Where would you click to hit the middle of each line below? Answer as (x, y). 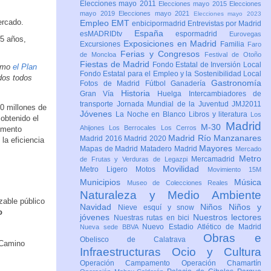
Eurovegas (246, 34)
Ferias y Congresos (162, 54)
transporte (98, 104)
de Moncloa (100, 55)
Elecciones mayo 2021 (156, 14)
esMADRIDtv (107, 34)
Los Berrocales (135, 128)
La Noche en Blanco (152, 115)
